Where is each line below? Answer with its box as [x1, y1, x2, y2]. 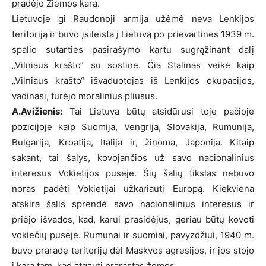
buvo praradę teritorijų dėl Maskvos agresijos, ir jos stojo [12, 244, 254, 256]
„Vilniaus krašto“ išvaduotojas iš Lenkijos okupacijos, [12, 74, 254, 86]
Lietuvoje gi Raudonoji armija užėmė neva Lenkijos [12, 12, 254, 24]
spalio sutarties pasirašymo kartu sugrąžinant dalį [12, 43, 254, 55]
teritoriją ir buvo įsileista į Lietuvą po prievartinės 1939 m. [12, 28, 254, 40]
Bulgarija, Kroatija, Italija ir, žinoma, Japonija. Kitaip [12, 136, 254, 148]
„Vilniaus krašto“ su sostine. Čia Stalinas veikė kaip [12, 59, 254, 71]
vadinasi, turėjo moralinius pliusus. [12, 90, 157, 102]
